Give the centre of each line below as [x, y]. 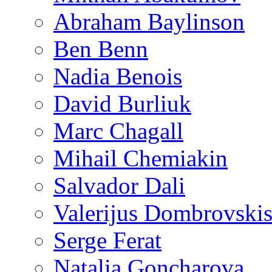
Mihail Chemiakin [141, 158]
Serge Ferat [107, 240]
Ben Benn [101, 49]
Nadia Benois [118, 76]
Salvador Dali [119, 185]
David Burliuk [122, 104]
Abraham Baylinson [149, 22]
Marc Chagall [118, 131]
